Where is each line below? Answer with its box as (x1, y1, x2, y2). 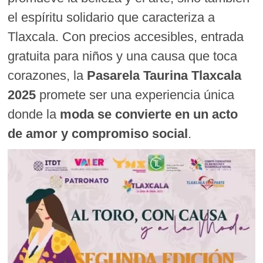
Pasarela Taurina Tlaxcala (87, 68, 242, 83)
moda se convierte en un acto (60, 107, 238, 122)
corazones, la (8, 68, 87, 83)
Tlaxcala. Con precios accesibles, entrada (8, 29, 244, 45)
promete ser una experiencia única (36, 87, 235, 103)
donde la (8, 107, 60, 122)
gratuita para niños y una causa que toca (8, 49, 238, 64)
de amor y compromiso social (8, 126, 188, 141)
